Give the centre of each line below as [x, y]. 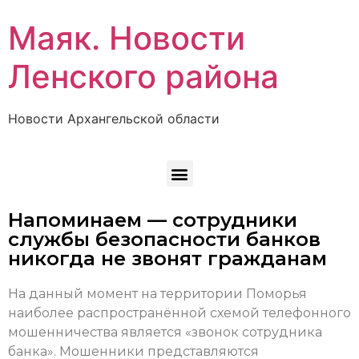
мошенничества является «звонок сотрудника [165, 333]
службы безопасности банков [164, 240]
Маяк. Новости [127, 38]
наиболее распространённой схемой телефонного [179, 313]
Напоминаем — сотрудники [153, 220]
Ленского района [143, 77]
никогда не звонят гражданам [167, 259]
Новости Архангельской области [114, 119]
